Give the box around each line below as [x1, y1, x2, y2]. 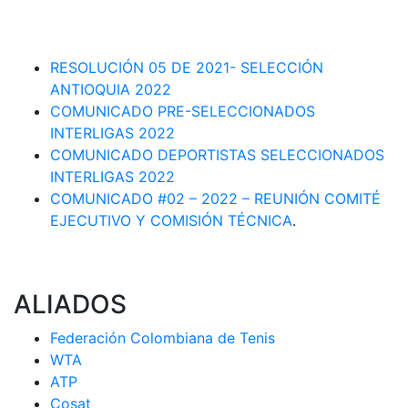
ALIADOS [14, 289, 127, 321]
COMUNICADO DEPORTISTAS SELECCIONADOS [50, 146, 384, 165]
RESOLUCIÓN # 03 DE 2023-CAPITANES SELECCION [14, 15, 384, 34]
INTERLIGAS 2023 [14, 36, 138, 56]
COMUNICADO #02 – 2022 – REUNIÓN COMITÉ [50, 189, 381, 209]
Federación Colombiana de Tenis [50, 329, 275, 348]
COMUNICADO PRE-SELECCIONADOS [50, 102, 315, 121]
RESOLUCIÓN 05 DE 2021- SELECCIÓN [50, 58, 323, 77]
